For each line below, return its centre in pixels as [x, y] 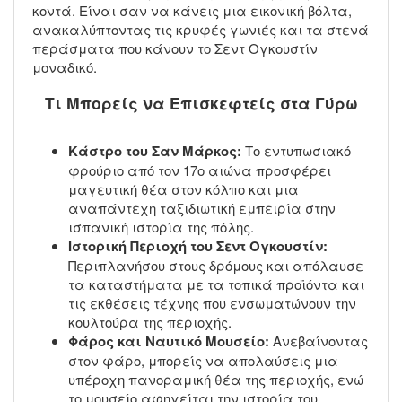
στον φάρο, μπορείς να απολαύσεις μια [203, 361]
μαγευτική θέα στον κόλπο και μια [184, 189]
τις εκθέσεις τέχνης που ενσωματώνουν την [212, 303]
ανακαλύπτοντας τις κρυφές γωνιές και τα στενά [201, 29]
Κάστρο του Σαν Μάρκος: [155, 151]
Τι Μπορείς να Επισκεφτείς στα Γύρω [201, 103]
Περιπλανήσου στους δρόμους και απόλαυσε [216, 266]
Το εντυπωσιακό [296, 151]
